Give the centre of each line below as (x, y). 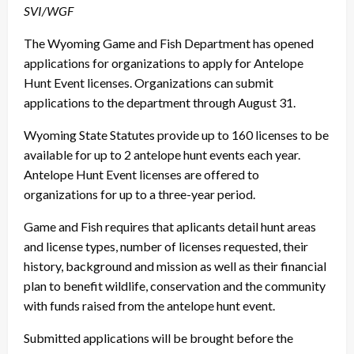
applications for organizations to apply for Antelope (164, 62)
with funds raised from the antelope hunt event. (149, 305)
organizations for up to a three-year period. (139, 194)
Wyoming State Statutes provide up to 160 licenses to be (176, 134)
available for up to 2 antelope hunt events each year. (162, 154)
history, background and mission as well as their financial (175, 265)
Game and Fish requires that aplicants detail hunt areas (170, 226)
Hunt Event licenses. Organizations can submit (149, 82)
